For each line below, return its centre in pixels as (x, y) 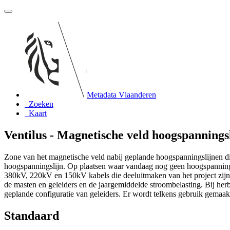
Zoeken (41, 104)
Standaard (32, 215)
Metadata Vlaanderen (121, 95)
